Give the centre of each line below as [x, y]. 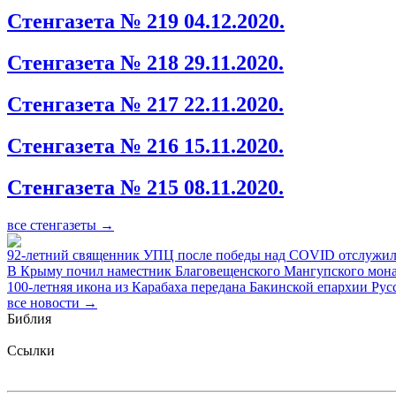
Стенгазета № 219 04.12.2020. [146, 22]
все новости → [52, 302]
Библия [29, 318]
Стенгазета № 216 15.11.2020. [145, 145]
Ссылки [31, 350]
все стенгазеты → [61, 225]
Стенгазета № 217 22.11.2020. [145, 105]
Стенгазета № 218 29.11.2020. [145, 63]
